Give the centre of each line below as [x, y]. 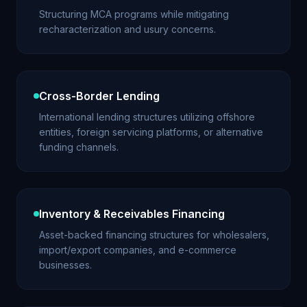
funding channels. [79, 147]
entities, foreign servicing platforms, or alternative [151, 132]
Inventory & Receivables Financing [132, 214]
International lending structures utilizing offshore [147, 117]
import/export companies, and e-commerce [138, 250]
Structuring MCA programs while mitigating [134, 14]
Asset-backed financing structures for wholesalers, [154, 235]
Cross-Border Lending [99, 96]
